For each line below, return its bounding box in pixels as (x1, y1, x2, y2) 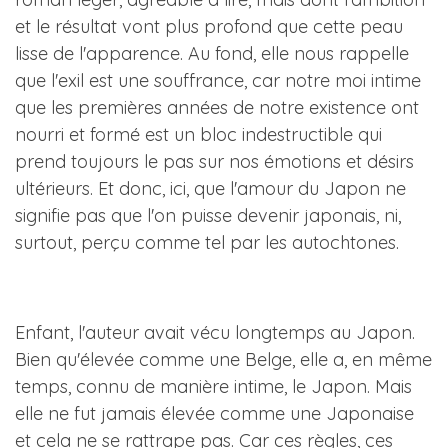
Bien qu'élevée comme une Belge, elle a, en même (15, 348, 432, 371)
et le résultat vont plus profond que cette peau (15, 15, 403, 38)
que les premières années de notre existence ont (15, 96, 419, 119)
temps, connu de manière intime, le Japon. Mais (15, 375, 412, 398)
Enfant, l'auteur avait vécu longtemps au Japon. (15, 321, 415, 344)
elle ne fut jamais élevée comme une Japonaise (15, 402, 414, 425)
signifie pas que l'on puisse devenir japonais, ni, (15, 204, 401, 227)
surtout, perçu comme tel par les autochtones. (15, 231, 399, 254)
